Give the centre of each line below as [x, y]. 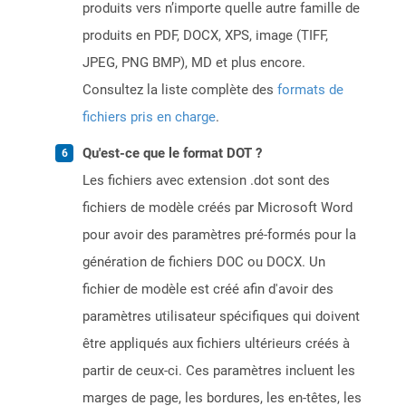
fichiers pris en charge [149, 117]
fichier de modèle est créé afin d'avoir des [208, 290]
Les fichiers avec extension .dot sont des [206, 181]
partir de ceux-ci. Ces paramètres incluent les [219, 371]
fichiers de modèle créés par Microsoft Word [217, 208]
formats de [310, 90]
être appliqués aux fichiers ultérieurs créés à [216, 344]
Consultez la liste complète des [180, 90]
